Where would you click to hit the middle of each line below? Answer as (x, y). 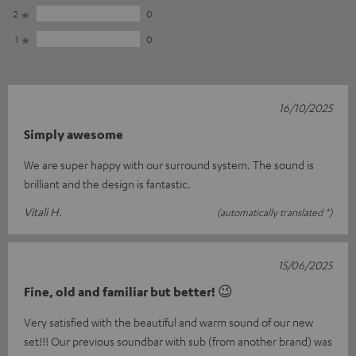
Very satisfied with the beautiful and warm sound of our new (168, 322)
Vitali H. (43, 212)
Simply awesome (74, 135)
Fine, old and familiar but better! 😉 (128, 292)
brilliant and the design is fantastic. (107, 184)
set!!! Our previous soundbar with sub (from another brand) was (178, 341)
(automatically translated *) (275, 213)
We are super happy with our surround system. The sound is (169, 165)
